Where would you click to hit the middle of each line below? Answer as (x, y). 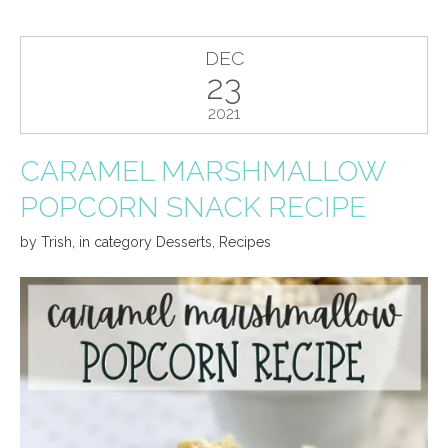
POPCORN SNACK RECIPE (193, 208)
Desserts (184, 241)
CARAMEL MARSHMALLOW (202, 172)
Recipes (245, 241)
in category (117, 241)
